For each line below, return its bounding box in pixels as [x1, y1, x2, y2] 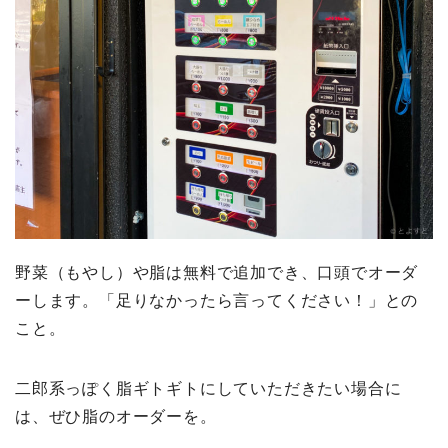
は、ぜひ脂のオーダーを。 [15, 407, 217, 425]
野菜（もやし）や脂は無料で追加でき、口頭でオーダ [15, 263, 419, 281]
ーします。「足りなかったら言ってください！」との [15, 291, 419, 309]
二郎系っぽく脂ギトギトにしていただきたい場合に [15, 379, 402, 397]
